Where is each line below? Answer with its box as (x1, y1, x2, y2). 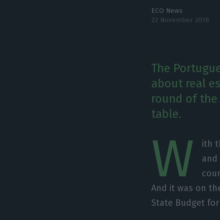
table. (151, 107, 182, 121)
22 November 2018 (151, 16, 210, 24)
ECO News (151, 6, 183, 15)
